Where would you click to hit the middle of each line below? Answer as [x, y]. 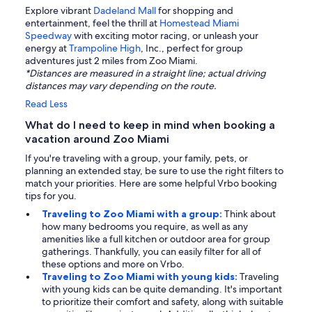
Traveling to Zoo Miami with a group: [133, 213]
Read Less [46, 103]
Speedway [48, 35]
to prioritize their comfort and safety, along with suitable [163, 301]
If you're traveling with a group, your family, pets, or [136, 158]
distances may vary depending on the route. [121, 85]
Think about [250, 213]
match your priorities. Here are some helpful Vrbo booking [151, 183]
